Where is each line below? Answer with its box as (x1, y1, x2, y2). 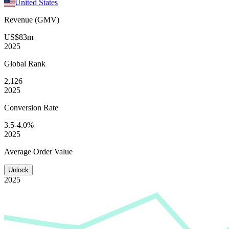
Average (4, 147, 33, 156)
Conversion (4, 103, 43, 112)
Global (4, 59, 28, 68)
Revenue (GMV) (4, 15, 59, 24)
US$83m (4, 32, 33, 41)
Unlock (8, 166, 29, 174)
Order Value (33, 147, 73, 156)
